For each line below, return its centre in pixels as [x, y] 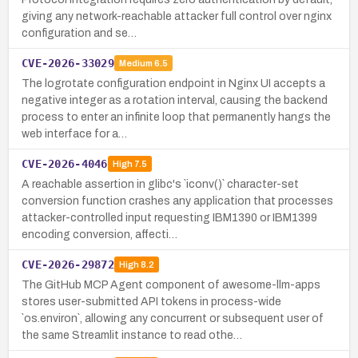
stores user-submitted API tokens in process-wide [151, 301]
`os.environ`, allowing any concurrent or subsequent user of [173, 318]
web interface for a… [74, 133]
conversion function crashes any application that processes [177, 201]
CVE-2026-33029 [68, 63]
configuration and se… [79, 33]
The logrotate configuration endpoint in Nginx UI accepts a [173, 83]
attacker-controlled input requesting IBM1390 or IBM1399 [169, 217]
